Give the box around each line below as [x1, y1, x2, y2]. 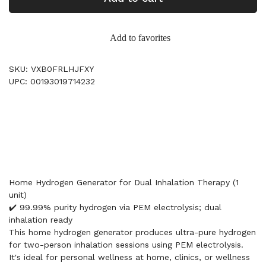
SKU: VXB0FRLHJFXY [9, 64, 94, 74]
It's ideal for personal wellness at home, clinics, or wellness [9, 252, 250, 262]
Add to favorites [110, 33, 170, 43]
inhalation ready [9, 215, 72, 224]
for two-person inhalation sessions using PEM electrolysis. [9, 240, 243, 249]
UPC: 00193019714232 [9, 77, 95, 86]
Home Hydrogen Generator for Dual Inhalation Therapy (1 [9, 178, 239, 187]
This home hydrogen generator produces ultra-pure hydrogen [9, 227, 256, 237]
